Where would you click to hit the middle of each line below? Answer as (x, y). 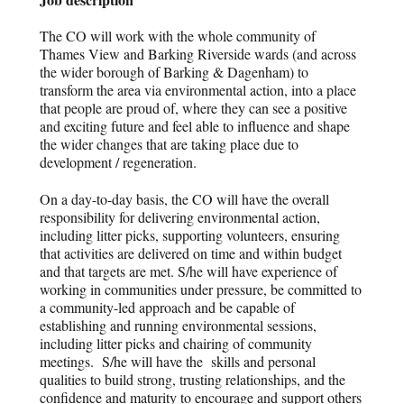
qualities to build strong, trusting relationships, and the (193, 379)
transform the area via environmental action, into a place (198, 90)
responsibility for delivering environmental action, (180, 216)
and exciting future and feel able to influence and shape (195, 126)
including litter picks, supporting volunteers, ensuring (190, 234)
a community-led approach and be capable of (168, 307)
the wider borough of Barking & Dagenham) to (174, 72)
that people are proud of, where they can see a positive (194, 108)
